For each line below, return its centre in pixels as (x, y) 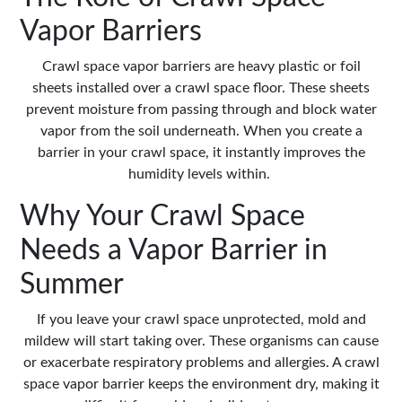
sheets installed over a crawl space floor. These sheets (201, 88)
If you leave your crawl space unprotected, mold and (201, 320)
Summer (72, 285)
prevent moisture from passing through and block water (201, 110)
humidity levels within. (201, 175)
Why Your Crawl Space (163, 217)
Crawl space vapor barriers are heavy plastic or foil (201, 67)
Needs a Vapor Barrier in (174, 251)
